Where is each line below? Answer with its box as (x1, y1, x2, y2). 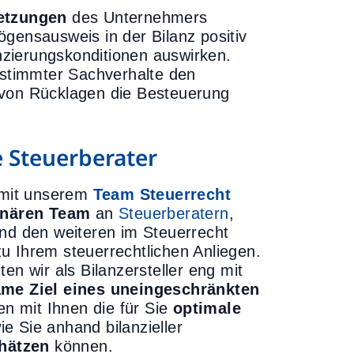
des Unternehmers (66, 9, 208, 26)
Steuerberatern (119, 205, 229, 222)
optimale (172, 299, 242, 317)
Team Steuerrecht (92, 186, 232, 203)
